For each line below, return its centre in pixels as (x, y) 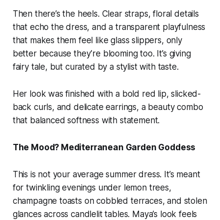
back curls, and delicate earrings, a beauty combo (108, 107)
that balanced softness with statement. (86, 121)
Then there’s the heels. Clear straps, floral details (106, 14)
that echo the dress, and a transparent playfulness (109, 27)
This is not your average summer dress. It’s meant (106, 175)
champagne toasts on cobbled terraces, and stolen (110, 201)
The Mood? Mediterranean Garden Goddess (104, 148)
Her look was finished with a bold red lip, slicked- (107, 94)
